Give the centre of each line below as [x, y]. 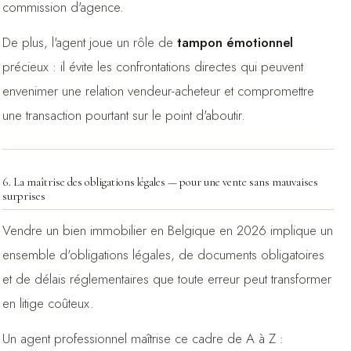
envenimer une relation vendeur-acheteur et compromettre [158, 90]
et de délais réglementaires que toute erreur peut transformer [166, 279]
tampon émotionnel [235, 42]
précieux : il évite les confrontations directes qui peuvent [152, 66]
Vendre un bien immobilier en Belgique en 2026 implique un [167, 230]
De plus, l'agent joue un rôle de [89, 42]
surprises [24, 196]
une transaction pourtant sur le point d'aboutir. [123, 115]
